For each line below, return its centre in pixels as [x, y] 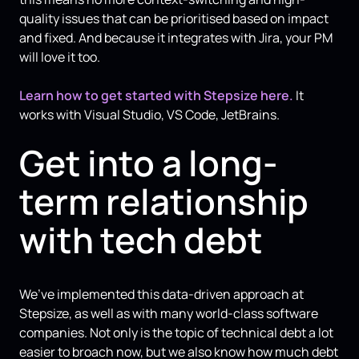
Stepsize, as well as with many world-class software [169, 314]
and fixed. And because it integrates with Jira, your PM [176, 38]
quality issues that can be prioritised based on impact [174, 19]
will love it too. [60, 57]
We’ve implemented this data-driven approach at [161, 294]
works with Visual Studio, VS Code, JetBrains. [149, 115]
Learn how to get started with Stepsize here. [156, 96]
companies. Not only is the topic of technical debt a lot [176, 333]
